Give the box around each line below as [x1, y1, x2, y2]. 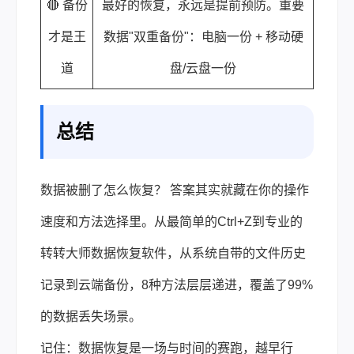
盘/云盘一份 [170, 61, 236, 75]
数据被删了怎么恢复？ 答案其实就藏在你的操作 [40, 183, 309, 197]
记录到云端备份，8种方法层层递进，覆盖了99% [40, 277, 313, 292]
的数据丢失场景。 [40, 309, 141, 323]
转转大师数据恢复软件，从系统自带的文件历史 [40, 246, 306, 260]
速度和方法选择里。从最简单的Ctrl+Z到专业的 [40, 214, 303, 228]
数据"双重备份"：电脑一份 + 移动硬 [103, 29, 303, 43]
